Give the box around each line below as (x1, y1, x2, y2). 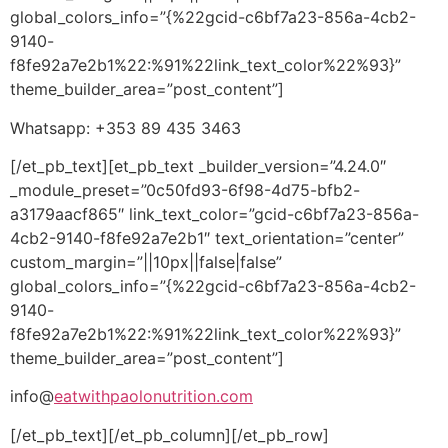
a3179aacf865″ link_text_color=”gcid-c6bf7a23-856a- (10, 203, 419, 224)
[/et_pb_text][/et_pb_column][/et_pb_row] (10, 424, 329, 445)
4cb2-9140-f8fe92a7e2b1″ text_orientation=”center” (10, 227, 404, 248)
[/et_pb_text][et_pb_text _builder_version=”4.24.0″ (10, 155, 386, 176)
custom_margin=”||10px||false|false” (10, 251, 282, 272)
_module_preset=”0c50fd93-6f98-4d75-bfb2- (10, 179, 360, 200)
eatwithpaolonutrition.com (54, 386, 253, 407)
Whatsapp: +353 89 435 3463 (10, 117, 241, 138)
